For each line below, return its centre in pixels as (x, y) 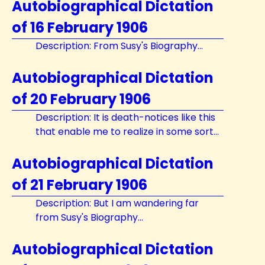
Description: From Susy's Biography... (119, 46)
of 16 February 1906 (80, 28)
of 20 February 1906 (81, 99)
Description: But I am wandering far (117, 203)
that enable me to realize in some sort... (127, 132)
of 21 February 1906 (80, 185)
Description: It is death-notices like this (125, 117)
